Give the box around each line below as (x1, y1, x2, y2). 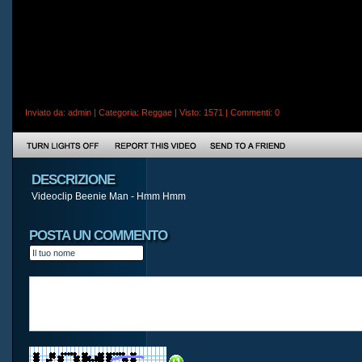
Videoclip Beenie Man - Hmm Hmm (32, 191, 186, 202)
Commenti (230, 107, 270, 117)
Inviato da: (25, 107, 68, 117)
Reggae (141, 107, 172, 117)
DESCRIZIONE (32, 172, 115, 187)
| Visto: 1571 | (172, 107, 230, 117)
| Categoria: (91, 107, 141, 117)
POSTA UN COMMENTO (29, 228, 167, 243)
